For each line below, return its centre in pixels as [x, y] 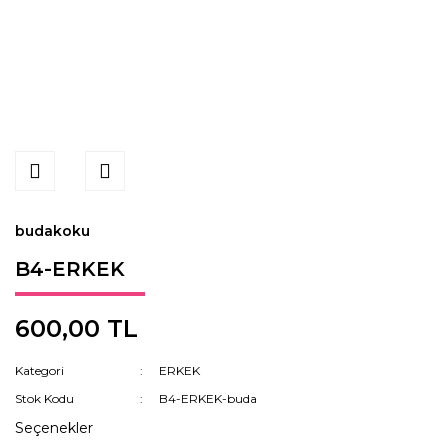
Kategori [39, 370]
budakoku [52, 231]
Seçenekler [54, 428]
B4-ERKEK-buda [208, 398]
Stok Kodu [44, 398]
